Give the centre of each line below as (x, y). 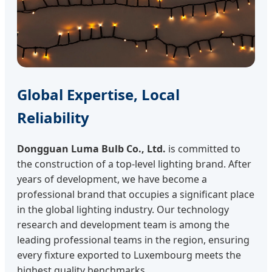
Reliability (53, 118)
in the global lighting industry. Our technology (123, 210)
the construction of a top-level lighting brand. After (134, 164)
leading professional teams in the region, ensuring (133, 240)
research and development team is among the (123, 225)
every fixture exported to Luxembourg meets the (129, 255)
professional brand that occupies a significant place (136, 195)
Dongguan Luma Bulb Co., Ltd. (91, 149)
